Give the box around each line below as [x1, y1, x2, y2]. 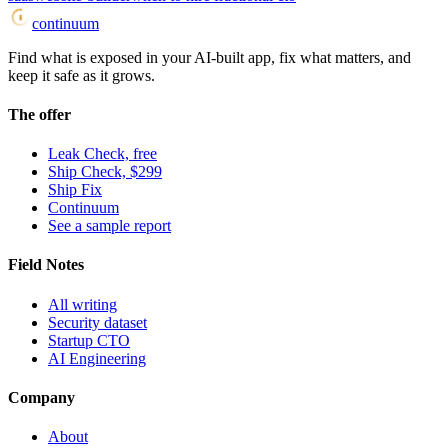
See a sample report [48, 217, 171, 235]
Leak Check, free [48, 145, 157, 163]
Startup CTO [48, 331, 130, 349]
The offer [8, 105, 71, 123]
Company [8, 388, 75, 406]
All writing [48, 295, 117, 313]
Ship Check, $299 [48, 163, 162, 181]
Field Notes [8, 256, 84, 274]
